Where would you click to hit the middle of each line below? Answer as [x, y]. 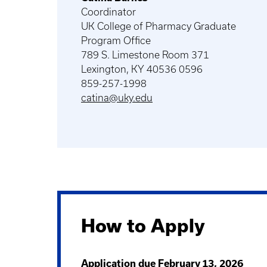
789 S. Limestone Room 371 [145, 55]
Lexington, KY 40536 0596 [142, 69]
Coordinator [108, 12]
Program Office [116, 41]
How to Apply [143, 226]
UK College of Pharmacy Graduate [159, 26]
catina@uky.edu [117, 98]
